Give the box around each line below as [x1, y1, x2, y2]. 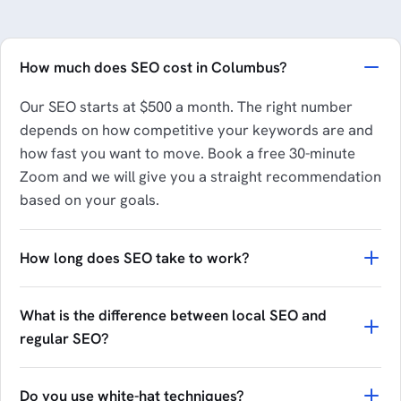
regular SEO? [19, 328, 109, 349]
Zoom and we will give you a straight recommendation [19, 166, 381, 187]
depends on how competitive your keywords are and [19, 120, 373, 141]
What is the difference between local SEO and [19, 305, 327, 326]
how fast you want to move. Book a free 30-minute [19, 143, 355, 164]
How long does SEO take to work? [19, 248, 250, 269]
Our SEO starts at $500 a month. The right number [19, 97, 353, 117]
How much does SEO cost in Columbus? [19, 56, 287, 77]
